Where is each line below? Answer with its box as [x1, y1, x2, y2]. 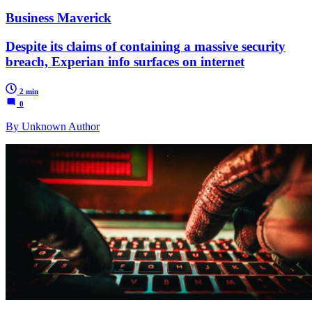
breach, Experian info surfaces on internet [6, 54, 244, 70]
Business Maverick [6, 10, 111, 26]
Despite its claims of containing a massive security [6, 39, 286, 54]
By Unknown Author [6, 120, 100, 132]
